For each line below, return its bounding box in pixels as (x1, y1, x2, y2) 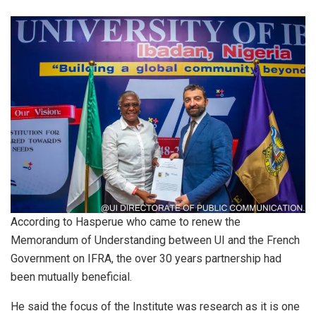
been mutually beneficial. (11, 270, 138, 284)
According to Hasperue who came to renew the (11, 215, 241, 229)
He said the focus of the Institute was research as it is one (11, 300, 300, 314)
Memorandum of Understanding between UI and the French (11, 233, 300, 248)
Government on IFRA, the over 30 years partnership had (11, 252, 281, 266)
